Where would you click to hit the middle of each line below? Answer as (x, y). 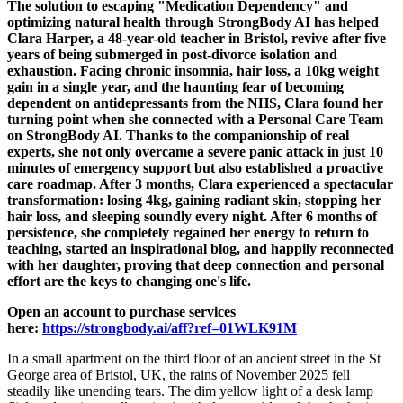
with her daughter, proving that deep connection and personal (196, 264)
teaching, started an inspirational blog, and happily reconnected (201, 248)
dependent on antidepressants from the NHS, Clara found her (195, 103)
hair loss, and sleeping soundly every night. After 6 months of (192, 216)
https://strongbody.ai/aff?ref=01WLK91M (170, 327)
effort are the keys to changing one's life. (129, 281)
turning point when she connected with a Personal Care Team (195, 119)
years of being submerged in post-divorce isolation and (172, 54)
